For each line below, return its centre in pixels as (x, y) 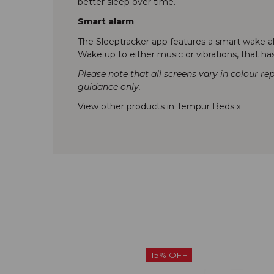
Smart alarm (106, 22)
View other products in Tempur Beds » (159, 106)
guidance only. (109, 87)
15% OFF (169, 255)
